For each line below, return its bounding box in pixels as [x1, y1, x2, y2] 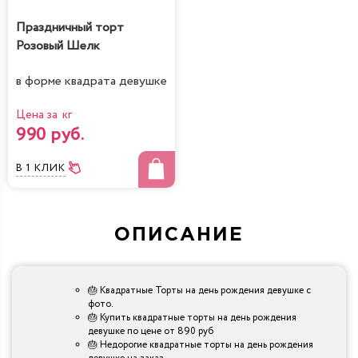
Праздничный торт [16, 18, 124, 37]
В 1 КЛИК [16, 161, 66, 177]
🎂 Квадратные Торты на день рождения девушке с [88, 284, 311, 298]
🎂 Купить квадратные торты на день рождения [88, 311, 296, 325]
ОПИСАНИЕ [114, 226, 244, 245]
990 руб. [16, 122, 84, 149]
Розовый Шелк [16, 36, 100, 55]
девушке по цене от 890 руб [88, 324, 213, 339]
